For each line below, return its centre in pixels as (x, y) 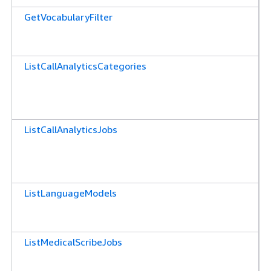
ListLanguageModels (70, 193)
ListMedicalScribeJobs (73, 242)
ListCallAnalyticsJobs (71, 129)
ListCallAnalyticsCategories (85, 66)
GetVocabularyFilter (68, 17)
